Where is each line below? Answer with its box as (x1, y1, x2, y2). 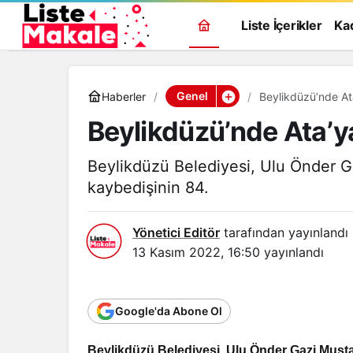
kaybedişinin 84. (87, 178, 209, 197)
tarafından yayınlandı (220, 225, 348, 240)
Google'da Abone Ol (115, 304, 222, 318)
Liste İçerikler (241, 17, 322, 33)
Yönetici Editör (132, 225, 220, 240)
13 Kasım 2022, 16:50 (132, 244, 260, 260)
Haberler (102, 89, 146, 103)
